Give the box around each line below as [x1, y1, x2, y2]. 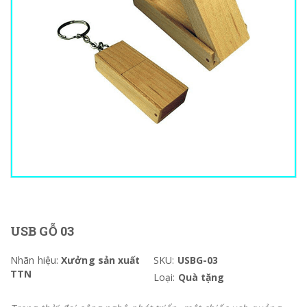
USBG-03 [177, 254, 219, 267]
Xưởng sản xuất [58, 254, 140, 267]
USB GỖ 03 [10, 223, 74, 239]
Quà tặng [177, 271, 225, 284]
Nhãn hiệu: [10, 254, 58, 267]
